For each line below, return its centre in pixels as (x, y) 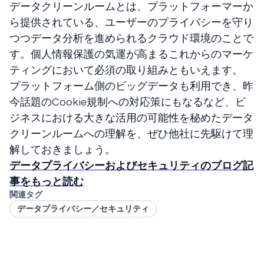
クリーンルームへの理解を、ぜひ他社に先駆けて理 (131, 133)
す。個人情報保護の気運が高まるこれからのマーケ (131, 54)
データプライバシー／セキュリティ (83, 209)
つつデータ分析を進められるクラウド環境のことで (131, 38)
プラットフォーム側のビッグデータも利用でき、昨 (131, 86)
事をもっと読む (47, 181)
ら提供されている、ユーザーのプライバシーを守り (131, 22)
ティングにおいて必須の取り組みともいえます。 (126, 70)
